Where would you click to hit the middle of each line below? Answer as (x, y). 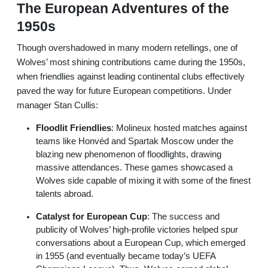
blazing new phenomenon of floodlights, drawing (129, 154)
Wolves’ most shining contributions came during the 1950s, (131, 62)
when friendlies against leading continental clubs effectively (131, 76)
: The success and (183, 216)
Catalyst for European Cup (92, 216)
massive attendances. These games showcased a (134, 167)
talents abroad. (65, 194)
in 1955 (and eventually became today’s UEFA (126, 256)
